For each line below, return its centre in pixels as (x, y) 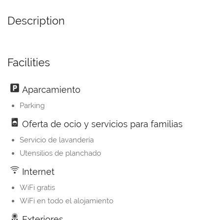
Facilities (29, 63)
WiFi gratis (37, 188)
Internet (37, 172)
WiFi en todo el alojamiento (67, 201)
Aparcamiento (50, 90)
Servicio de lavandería (57, 140)
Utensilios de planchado (60, 153)
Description (36, 21)
